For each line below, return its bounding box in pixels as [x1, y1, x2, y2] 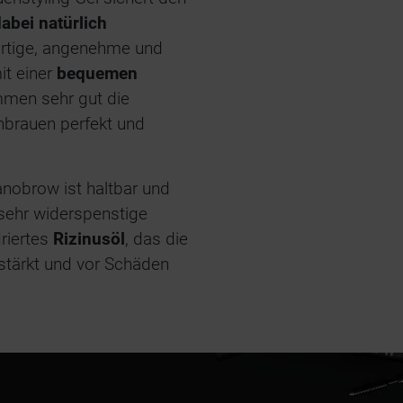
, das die [125, 228, 188, 249]
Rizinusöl [53, 228, 125, 249]
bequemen [57, 63, 138, 84]
